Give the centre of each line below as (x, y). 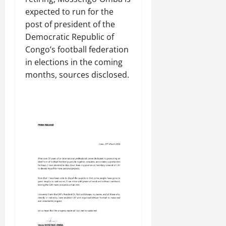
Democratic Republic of (70, 37)
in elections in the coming (74, 62)
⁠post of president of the (70, 24)
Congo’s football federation (77, 49)
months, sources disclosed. (77, 74)
